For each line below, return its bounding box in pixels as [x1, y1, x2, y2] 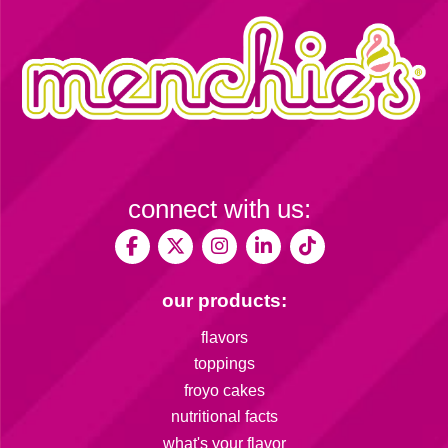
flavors [200, 328, 248, 346]
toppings [193, 355, 255, 373]
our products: [161, 289, 287, 311]
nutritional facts [170, 408, 278, 426]
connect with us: [128, 193, 312, 224]
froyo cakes [183, 381, 265, 399]
